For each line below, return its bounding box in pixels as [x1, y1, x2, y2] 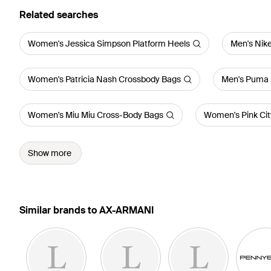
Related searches [19, 8, 98, 21]
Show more [28, 148, 71, 158]
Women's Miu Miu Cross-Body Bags [28, 109, 163, 120]
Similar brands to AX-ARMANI [19, 204, 154, 217]
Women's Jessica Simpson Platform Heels [28, 38, 190, 49]
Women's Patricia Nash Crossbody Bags [28, 74, 181, 85]
